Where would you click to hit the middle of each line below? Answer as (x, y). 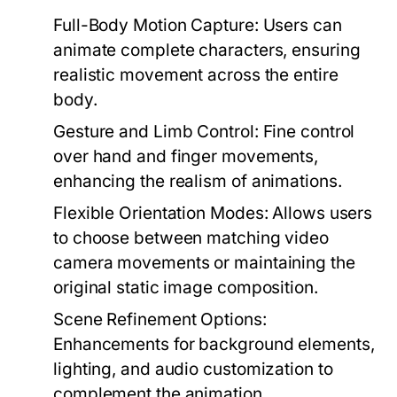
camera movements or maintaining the (204, 263)
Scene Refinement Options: (160, 319)
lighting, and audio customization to (193, 369)
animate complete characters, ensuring (207, 50)
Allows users (320, 213)
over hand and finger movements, (186, 156)
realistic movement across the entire (196, 75)
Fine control (307, 132)
